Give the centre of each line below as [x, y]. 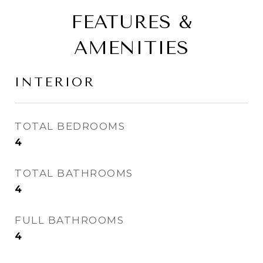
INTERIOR [55, 82]
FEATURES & [131, 22]
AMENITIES [131, 48]
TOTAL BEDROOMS [70, 126]
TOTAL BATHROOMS [74, 173]
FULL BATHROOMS [69, 220]
